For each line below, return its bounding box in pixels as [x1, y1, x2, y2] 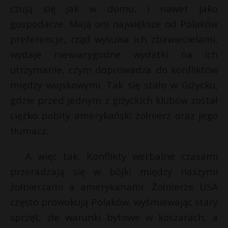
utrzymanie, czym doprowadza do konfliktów [10, 63, 218, 76]
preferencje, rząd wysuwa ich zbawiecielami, [10, 33, 218, 45]
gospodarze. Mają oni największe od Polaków [10, 17, 218, 30]
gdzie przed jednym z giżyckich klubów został [10, 94, 218, 106]
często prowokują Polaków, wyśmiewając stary [10, 195, 218, 208]
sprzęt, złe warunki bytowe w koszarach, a [10, 211, 218, 223]
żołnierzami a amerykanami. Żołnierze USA [10, 180, 218, 193]
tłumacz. [10, 124, 51, 137]
